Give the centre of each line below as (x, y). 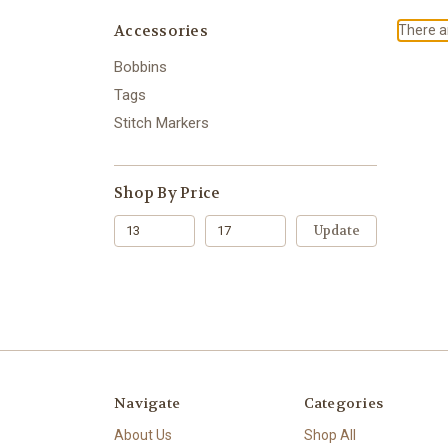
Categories (343, 402)
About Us (143, 434)
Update (336, 230)
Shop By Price (167, 192)
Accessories (161, 30)
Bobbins (140, 66)
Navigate (147, 402)
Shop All (329, 434)
